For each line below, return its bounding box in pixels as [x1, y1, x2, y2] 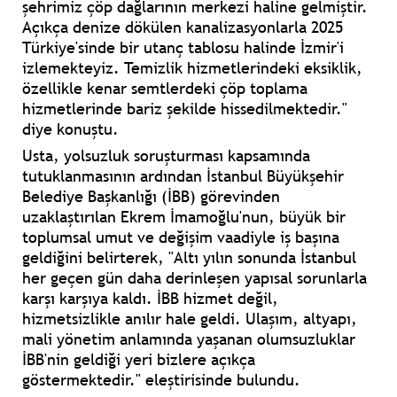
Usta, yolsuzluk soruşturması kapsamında [22, 145, 310, 167]
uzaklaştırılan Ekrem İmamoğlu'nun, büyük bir [22, 206, 346, 228]
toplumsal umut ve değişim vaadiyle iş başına [22, 227, 339, 248]
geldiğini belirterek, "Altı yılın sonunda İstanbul [22, 247, 356, 269]
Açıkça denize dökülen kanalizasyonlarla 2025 [22, 17, 343, 38]
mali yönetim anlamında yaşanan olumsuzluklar [22, 329, 355, 350]
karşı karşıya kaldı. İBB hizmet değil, [22, 288, 278, 309]
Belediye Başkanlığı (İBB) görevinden [22, 186, 280, 207]
